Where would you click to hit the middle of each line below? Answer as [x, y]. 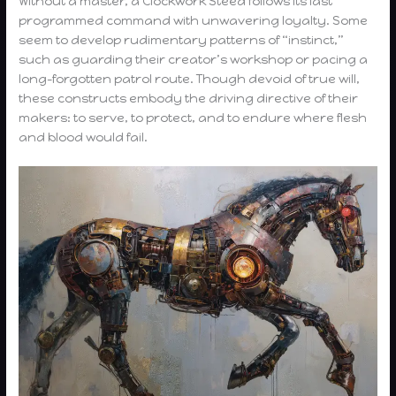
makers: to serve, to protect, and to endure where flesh [193, 117]
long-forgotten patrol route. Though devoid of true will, [190, 78]
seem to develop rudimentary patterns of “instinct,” [182, 39]
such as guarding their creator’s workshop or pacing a [194, 59]
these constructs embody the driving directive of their [189, 98]
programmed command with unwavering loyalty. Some [194, 20]
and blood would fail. [84, 137]
